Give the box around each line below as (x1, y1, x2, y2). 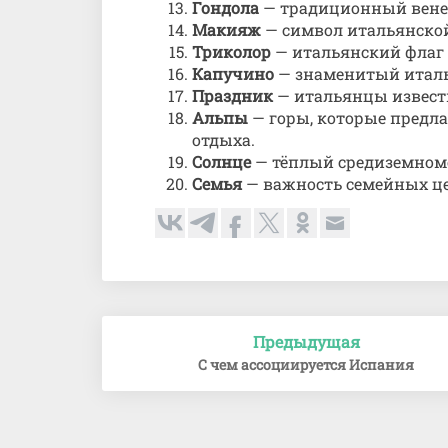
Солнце (192, 151, 251, 172)
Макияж (192, 19, 261, 40)
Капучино (192, 63, 274, 84)
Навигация (101, 312, 243, 343)
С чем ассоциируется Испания (198, 355, 415, 374)
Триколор (192, 41, 271, 62)
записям (101, 364, 211, 395)
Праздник (192, 85, 273, 106)
